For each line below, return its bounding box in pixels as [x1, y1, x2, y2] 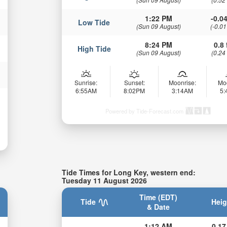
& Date [147, 202, 170, 212]
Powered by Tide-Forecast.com [105, 106, 184, 115]
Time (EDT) [139, 192, 178, 203]
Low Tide [78, 17, 110, 27]
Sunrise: [74, 78, 98, 87]
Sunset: [124, 78, 145, 87]
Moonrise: [169, 78, 197, 87]
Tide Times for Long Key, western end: [62, 167, 196, 177]
